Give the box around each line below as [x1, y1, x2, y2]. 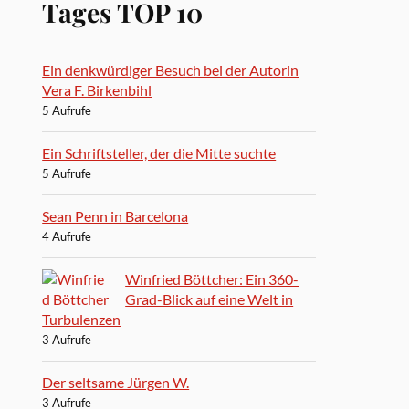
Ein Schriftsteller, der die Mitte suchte [42, 143, 277, 162]
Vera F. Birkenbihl [42, 80, 152, 99]
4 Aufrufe [42, 228, 92, 244]
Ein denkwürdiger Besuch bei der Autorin [42, 60, 299, 79]
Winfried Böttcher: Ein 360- [125, 269, 299, 288]
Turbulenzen [42, 309, 121, 328]
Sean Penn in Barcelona [42, 206, 189, 225]
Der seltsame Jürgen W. [42, 372, 190, 391]
